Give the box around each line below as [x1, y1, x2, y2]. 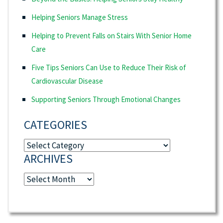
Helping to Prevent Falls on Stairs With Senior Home [31, 31, 192, 40]
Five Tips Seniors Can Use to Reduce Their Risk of [31, 63, 186, 72]
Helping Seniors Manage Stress [31, 12, 128, 22]
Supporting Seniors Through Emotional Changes [31, 95, 181, 104]
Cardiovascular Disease [31, 76, 103, 86]
